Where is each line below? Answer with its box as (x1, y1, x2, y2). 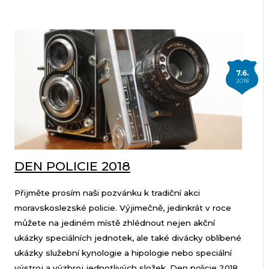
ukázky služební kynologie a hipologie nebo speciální (14, 248, 232, 258)
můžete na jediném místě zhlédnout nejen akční (14, 218, 215, 228)
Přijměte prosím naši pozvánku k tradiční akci (14, 188, 200, 198)
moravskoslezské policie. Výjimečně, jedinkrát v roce (14, 203, 231, 213)
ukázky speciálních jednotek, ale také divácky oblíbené (14, 233, 241, 243)
